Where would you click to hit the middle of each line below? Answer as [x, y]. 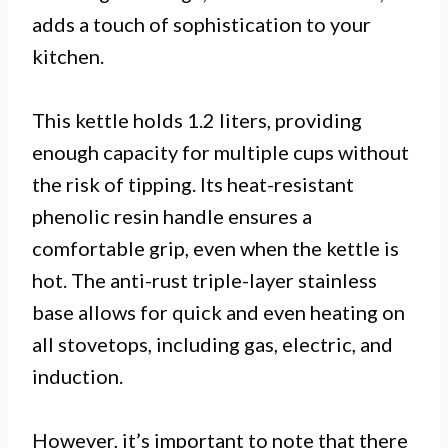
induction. [77, 375]
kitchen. [68, 55]
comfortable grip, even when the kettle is [215, 247]
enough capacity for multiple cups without [220, 151]
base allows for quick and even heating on [218, 311]
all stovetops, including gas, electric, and [212, 343]
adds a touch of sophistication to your [201, 23]
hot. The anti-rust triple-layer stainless [204, 279]
